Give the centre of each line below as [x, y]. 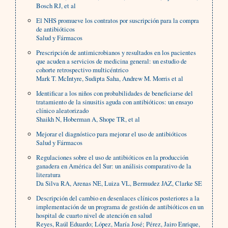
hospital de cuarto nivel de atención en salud [94, 216]
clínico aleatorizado [63, 111]
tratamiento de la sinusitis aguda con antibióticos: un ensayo [115, 102]
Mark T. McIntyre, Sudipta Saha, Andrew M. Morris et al [110, 79]
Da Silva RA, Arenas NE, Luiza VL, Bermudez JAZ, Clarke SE [119, 183]
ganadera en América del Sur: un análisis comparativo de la [114, 166]
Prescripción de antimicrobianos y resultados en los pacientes [116, 53]
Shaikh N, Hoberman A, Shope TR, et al [88, 119]
